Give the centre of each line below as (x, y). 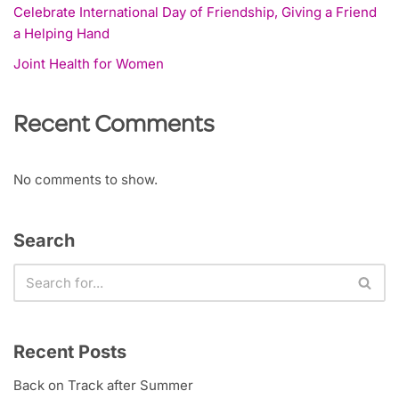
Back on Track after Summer (103, 386)
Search (44, 241)
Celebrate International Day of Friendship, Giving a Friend (195, 12)
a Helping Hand (61, 34)
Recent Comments (114, 127)
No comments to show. (85, 180)
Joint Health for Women (89, 64)
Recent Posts (70, 352)
